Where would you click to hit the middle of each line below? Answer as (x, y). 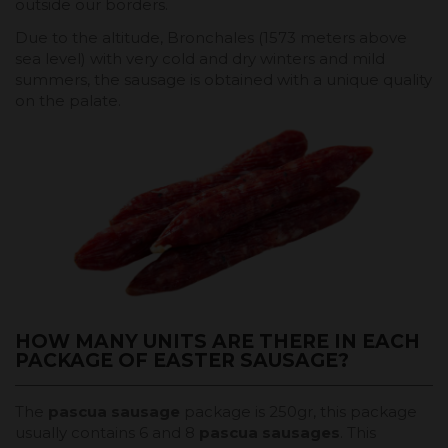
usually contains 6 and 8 (107, 433)
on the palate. (68, 100)
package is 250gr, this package (298, 412)
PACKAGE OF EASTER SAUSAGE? (182, 361)
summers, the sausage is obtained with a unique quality (223, 79)
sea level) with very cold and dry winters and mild (200, 58)
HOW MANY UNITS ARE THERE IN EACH (217, 342)
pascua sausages (269, 433)
